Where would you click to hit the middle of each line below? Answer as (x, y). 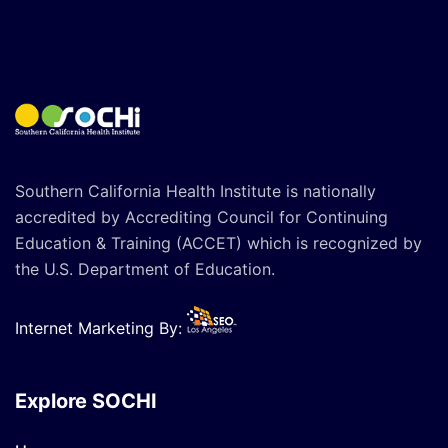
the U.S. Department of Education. (145, 269)
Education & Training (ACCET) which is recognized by (218, 243)
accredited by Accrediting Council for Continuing (201, 217)
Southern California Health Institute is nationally (195, 191)
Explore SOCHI (86, 400)
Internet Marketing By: (101, 328)
